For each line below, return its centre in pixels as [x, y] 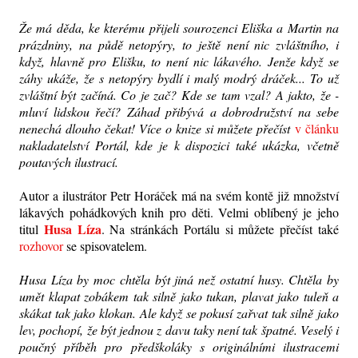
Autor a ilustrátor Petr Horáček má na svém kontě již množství [179, 195]
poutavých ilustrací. [71, 161]
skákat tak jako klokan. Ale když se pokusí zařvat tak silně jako [179, 312]
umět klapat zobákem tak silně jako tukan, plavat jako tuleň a [179, 296]
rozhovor [41, 245]
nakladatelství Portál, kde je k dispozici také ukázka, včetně [179, 145]
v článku [317, 128]
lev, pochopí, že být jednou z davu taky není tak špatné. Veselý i [179, 329]
